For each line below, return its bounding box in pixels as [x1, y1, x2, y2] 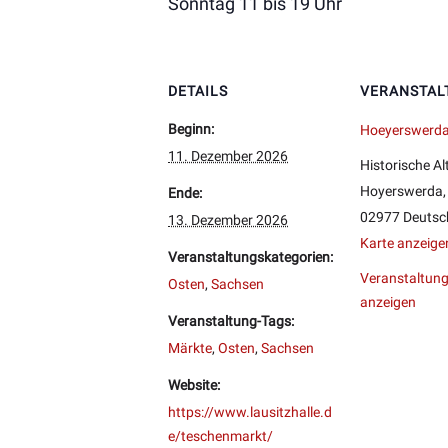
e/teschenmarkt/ [168, 427, 273, 444]
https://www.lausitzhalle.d [168, 403, 332, 420]
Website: [168, 376, 220, 393]
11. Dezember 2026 [168, 147, 288, 164]
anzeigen [360, 293, 416, 310]
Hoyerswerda [360, 182, 443, 199]
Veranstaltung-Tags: [168, 312, 294, 329]
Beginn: [168, 120, 214, 137]
